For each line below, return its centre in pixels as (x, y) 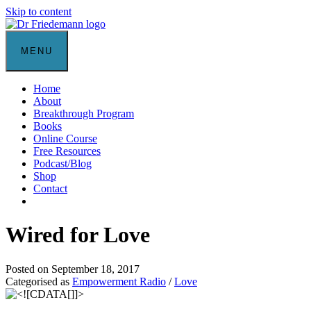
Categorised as (39, 281)
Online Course (65, 138)
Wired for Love (78, 235)
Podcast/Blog (62, 163)
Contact (50, 188)
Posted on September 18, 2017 (73, 269)
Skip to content (39, 11)
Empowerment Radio (119, 281)
